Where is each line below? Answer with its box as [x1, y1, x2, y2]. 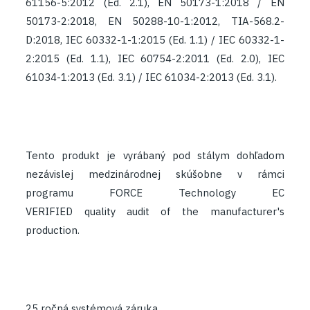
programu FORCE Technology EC [26, 185, 284, 199]
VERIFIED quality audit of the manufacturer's [26, 204, 284, 218]
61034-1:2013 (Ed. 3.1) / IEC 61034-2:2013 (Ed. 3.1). [26, 70, 277, 84]
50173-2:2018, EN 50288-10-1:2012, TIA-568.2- [26, 14, 284, 28]
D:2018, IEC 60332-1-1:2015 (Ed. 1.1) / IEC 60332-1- [26, 33, 284, 46]
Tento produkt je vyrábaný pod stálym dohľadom [26, 148, 284, 162]
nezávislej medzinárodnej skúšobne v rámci [26, 167, 284, 181]
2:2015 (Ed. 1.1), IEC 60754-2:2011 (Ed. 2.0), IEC [26, 51, 284, 65]
